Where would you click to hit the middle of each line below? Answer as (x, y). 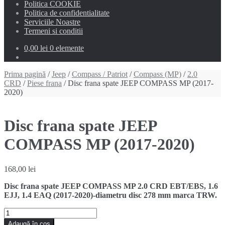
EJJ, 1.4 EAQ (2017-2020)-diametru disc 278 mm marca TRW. (110, 195)
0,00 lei (36, 48)
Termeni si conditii (53, 31)
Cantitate (18, 211)
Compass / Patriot (100, 74)
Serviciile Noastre (52, 22)
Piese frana (44, 83)
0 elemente (67, 48)
